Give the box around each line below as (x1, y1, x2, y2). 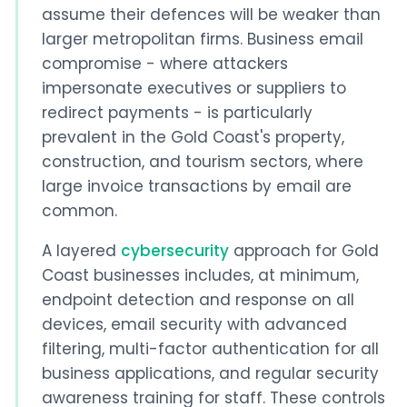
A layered (41, 239, 121, 262)
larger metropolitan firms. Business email (41, 27, 363, 50)
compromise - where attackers (41, 52, 288, 74)
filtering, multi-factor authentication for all (41, 337, 379, 360)
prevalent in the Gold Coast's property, (41, 125, 344, 148)
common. (41, 199, 117, 222)
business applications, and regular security (41, 362, 379, 384)
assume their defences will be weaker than (41, 3, 381, 25)
